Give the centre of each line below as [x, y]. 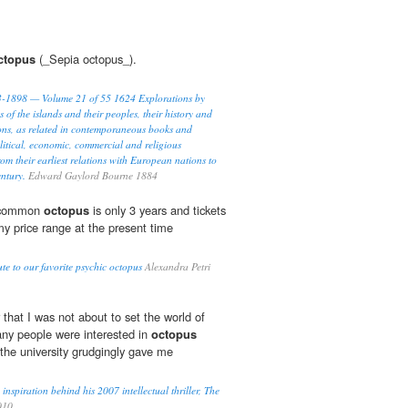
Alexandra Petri [176, 267]
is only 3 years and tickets [158, 210]
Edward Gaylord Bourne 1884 [92, 176]
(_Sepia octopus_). [86, 59]
